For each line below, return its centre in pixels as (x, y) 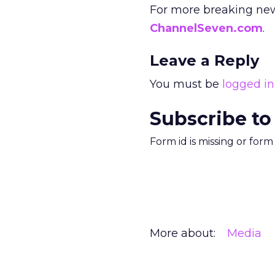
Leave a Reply (204, 60)
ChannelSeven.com (206, 28)
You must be (186, 84)
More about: (183, 233)
